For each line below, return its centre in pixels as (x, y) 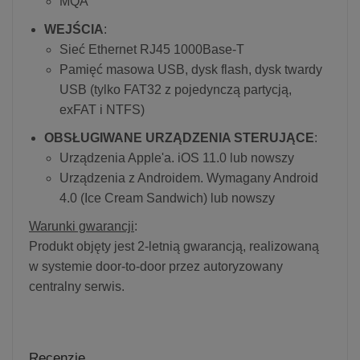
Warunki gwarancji (82, 226)
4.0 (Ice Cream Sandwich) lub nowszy (167, 198)
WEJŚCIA (74, 29)
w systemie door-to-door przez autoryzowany (156, 266)
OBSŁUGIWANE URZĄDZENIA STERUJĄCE (179, 137)
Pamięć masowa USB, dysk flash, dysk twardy (191, 69)
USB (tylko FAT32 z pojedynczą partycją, (176, 89)
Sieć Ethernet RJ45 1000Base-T (152, 49)
